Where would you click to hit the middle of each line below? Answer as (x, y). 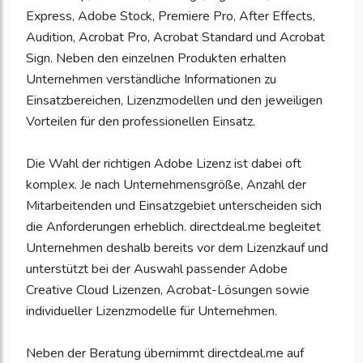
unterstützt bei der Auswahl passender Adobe (157, 269)
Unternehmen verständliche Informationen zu (151, 80)
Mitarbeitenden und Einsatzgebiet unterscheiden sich (174, 206)
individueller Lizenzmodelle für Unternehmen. (152, 312)
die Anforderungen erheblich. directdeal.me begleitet (173, 227)
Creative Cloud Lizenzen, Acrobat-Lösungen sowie (168, 290)
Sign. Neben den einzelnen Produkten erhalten (156, 59)
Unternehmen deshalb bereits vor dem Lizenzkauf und (177, 248)
